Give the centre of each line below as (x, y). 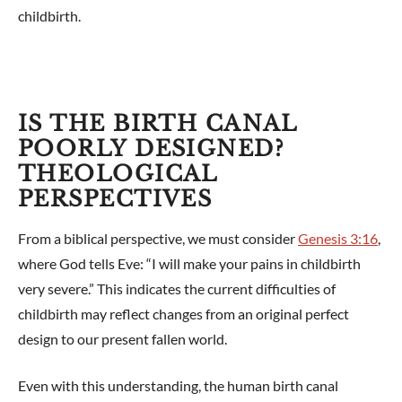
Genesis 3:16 (338, 239)
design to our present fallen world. (122, 339)
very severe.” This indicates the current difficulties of (177, 289)
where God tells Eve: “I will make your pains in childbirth (189, 264)
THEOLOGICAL (118, 174)
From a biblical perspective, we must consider (158, 239)
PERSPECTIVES (115, 199)
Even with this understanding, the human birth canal (178, 386)
